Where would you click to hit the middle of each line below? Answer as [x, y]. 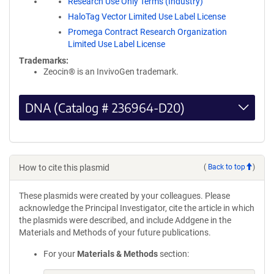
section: [173, 254]
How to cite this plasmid [64, 167]
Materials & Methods [117, 254]
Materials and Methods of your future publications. [115, 232]
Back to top [227, 167]
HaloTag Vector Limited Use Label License [147, 17]
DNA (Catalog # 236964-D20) [105, 107]
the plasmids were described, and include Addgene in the [125, 220]
